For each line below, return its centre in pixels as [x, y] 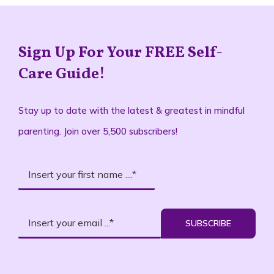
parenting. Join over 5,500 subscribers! [98, 131]
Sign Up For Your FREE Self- [120, 53]
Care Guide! [61, 74]
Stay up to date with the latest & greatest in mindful [131, 110]
